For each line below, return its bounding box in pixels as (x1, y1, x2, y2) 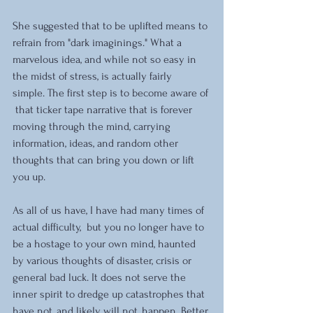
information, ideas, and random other (13, 137, 181, 150)
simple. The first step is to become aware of (13, 87, 211, 99)
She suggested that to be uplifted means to (13, 20, 210, 32)
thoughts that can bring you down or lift (13, 154, 197, 166)
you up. (13, 170, 45, 183)
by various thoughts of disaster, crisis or (13, 254, 194, 267)
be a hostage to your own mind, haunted (13, 238, 198, 250)
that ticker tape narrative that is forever (13, 103, 195, 116)
